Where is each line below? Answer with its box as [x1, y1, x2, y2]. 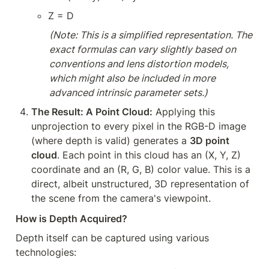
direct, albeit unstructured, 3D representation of [31, 178, 249, 190]
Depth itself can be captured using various [16, 232, 209, 244]
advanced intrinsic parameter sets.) [49, 86, 208, 98]
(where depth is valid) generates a [31, 134, 190, 147]
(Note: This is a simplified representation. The [49, 29, 252, 41]
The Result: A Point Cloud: [31, 106, 153, 118]
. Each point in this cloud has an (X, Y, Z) [57, 149, 241, 161]
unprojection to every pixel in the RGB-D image [31, 120, 246, 132]
